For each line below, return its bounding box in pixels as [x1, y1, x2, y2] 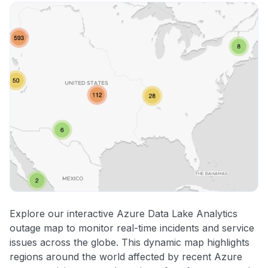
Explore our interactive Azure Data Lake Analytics [10, 208, 237, 220]
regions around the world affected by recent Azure [10, 251, 242, 263]
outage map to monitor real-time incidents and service [10, 222, 254, 234]
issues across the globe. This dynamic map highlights [10, 236, 249, 249]
